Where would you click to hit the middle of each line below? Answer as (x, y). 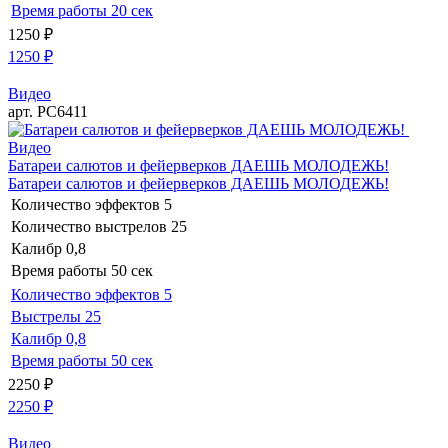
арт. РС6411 (48, 111)
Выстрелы (46, 316)
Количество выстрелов (89, 226)
